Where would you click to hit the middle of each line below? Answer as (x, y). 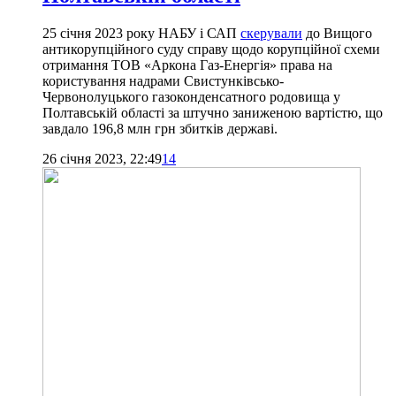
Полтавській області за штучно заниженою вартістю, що (213, 113)
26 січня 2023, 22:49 (102, 159)
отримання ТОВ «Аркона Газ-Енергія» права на (187, 65)
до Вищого (337, 34)
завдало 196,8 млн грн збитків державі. (160, 129)
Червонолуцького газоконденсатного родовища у (191, 97)
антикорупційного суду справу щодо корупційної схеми (211, 49)
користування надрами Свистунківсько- (163, 81)
